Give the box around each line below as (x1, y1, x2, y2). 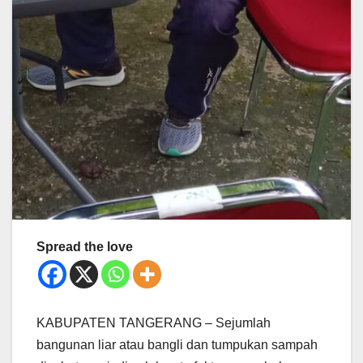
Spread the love (36, 240, 133, 254)
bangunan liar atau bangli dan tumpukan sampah (36, 338, 318, 352)
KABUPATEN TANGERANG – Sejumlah (36, 316, 271, 331)
